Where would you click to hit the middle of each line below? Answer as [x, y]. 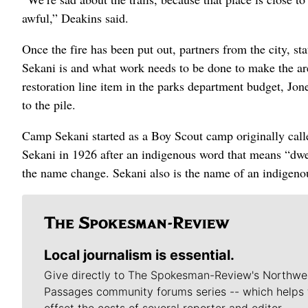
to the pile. [49, 104]
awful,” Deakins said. [75, 18]
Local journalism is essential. [139, 255]
